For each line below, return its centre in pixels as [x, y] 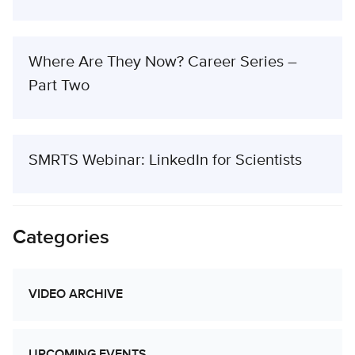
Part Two [59, 86]
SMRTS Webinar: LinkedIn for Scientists [165, 160]
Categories [61, 238]
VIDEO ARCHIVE [76, 294]
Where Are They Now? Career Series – [163, 62]
